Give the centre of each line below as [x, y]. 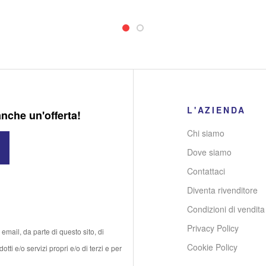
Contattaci [206, 171]
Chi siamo [206, 133]
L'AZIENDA [217, 110]
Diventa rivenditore [223, 190]
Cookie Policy [213, 247]
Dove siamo [210, 152]
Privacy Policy [213, 228]
